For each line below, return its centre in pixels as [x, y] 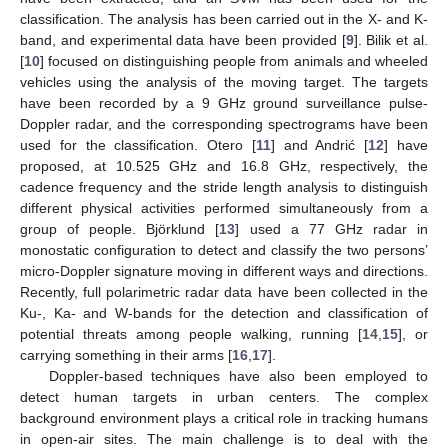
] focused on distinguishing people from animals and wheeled [234, 61]
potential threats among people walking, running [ [191, 334]
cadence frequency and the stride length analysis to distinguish [224, 187]
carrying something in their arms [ [126, 355]
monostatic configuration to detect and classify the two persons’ [224, 250]
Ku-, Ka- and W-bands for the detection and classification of [224, 313]
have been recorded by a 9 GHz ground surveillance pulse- [224, 103]
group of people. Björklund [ [120, 229]
